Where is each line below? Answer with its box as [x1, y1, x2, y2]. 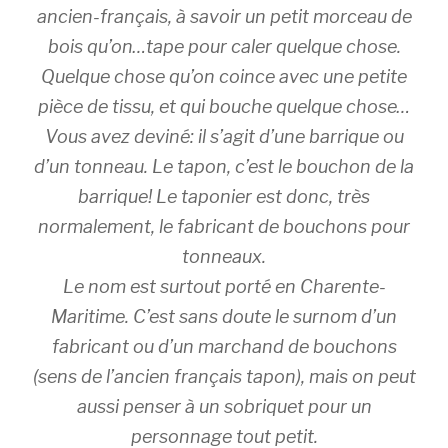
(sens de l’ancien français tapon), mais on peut [32, 366, 416, 387]
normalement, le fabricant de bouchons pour [38, 216, 410, 237]
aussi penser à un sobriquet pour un [76, 396, 372, 417]
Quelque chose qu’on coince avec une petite [41, 66, 407, 87]
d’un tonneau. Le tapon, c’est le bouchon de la [34, 156, 414, 177]
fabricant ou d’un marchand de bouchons [51, 336, 397, 357]
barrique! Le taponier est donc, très [78, 186, 370, 207]
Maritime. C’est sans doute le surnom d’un [51, 306, 397, 327]
